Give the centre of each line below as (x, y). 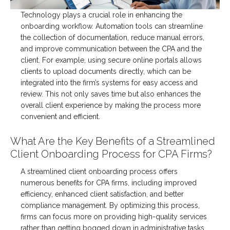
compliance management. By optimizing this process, (110, 206)
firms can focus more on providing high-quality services (114, 217)
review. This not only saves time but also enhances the (111, 94)
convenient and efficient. (60, 117)
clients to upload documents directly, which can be (106, 72)
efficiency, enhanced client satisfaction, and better (102, 194)
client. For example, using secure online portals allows (111, 60)
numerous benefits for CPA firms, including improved (109, 183)
